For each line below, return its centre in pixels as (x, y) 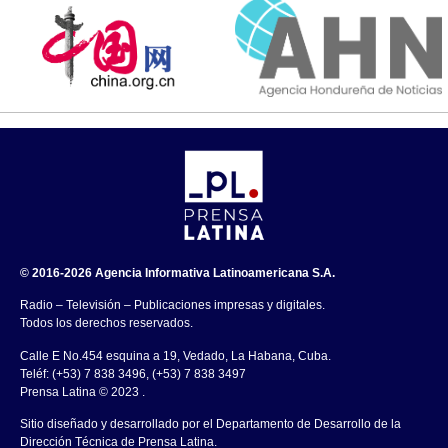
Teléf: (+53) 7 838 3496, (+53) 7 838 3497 (133, 373)
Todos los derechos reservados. (106, 323)
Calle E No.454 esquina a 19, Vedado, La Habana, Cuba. (175, 355)
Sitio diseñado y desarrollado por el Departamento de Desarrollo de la (210, 423)
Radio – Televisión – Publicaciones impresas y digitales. (172, 305)
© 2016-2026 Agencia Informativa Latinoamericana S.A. (177, 272)
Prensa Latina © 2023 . (82, 391)
